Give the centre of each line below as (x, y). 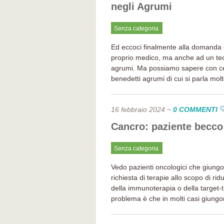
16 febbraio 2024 (138, 109)
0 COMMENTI (195, 109)
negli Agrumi (141, 6)
